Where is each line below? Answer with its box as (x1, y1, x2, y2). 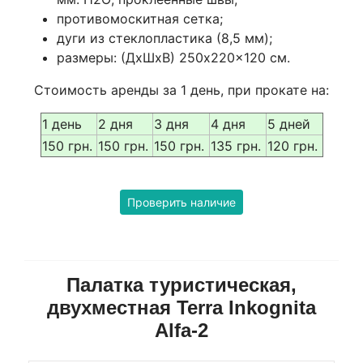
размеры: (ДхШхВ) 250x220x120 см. (57, 49, 290, 66)
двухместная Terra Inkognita (47, 296, 316, 318)
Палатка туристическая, (66, 273, 297, 296)
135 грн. (210, 137, 261, 154)
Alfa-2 (155, 318, 208, 341)
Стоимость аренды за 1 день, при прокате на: (34, 81, 329, 98)
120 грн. (267, 137, 318, 154)
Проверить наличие (127, 194, 236, 209)
